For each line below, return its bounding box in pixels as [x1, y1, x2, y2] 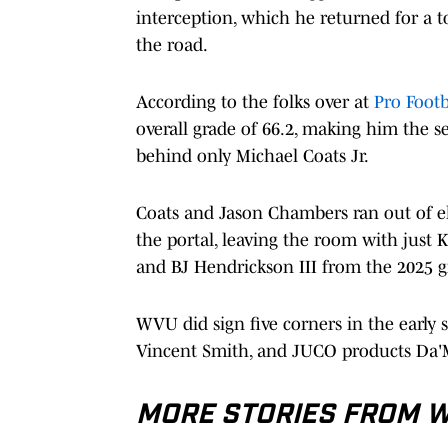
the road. [136, 34, 208, 55]
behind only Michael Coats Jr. [136, 145, 369, 166]
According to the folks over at [136, 91, 369, 112]
